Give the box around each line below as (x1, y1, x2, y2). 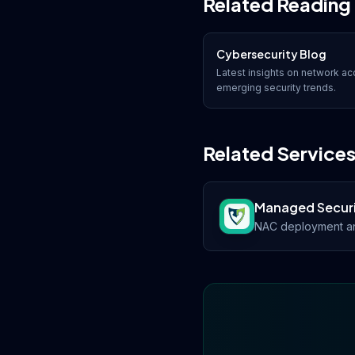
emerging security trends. (216, 82, 336, 94)
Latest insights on (216, 67, 301, 78)
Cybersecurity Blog (216, 47, 326, 61)
